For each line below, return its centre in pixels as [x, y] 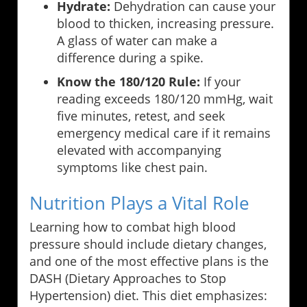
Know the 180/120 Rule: [128, 82]
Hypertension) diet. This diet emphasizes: [148, 296]
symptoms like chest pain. [132, 168]
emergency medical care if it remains [164, 133]
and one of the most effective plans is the [149, 261]
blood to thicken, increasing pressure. [165, 24]
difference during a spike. [130, 58]
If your [220, 82]
